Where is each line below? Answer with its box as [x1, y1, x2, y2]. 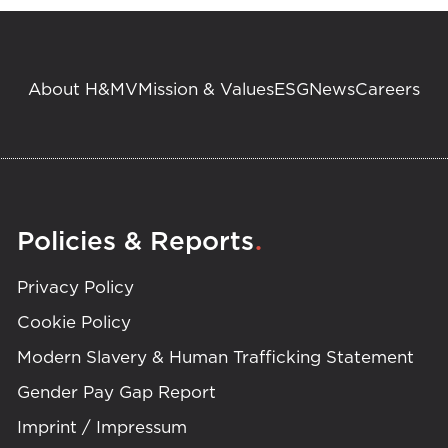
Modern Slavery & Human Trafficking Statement [16, 348, 414, 366]
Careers [354, 80, 420, 98]
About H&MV [27, 80, 138, 98]
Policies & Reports [16, 228, 254, 255]
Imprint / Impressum [16, 418, 187, 436]
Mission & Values [137, 80, 274, 98]
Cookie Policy [16, 313, 131, 331]
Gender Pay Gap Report [16, 383, 216, 401]
